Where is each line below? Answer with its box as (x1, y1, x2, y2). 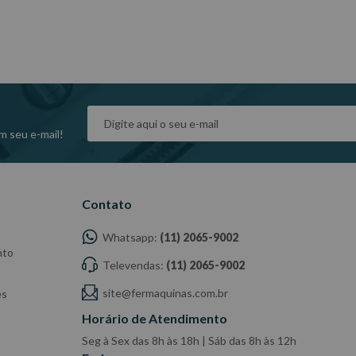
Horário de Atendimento (81, 311, 227, 327)
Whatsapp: (99, 230, 160, 245)
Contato (81, 196, 132, 212)
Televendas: (99, 258, 166, 273)
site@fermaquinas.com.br (99, 286, 228, 300)
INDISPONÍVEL (24, 9, 137, 29)
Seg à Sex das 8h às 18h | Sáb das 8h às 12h (81, 334, 296, 348)
